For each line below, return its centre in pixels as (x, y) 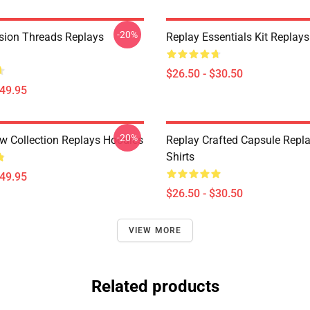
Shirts (180, 157)
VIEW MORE (155, 230)
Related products (155, 286)
